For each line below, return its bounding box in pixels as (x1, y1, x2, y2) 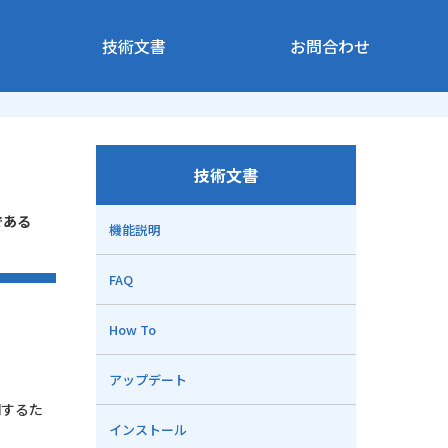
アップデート (109, 370, 187, 389)
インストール (109, 420, 187, 439)
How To (109, 320, 156, 339)
